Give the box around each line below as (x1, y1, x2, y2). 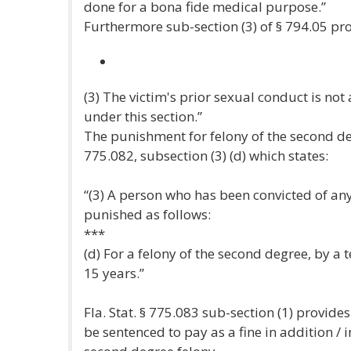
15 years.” (84, 264, 144, 282)
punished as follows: (84, 205, 211, 223)
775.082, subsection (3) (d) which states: (84, 147, 328, 165)
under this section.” (84, 107, 202, 125)
